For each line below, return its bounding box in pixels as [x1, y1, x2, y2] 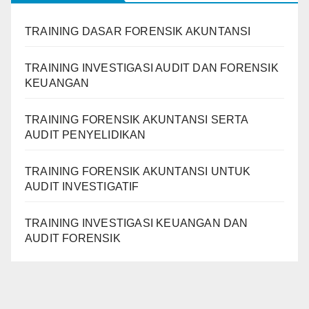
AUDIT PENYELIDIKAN [25, 128, 146, 141]
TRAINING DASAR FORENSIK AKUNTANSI [25, 25, 251, 37]
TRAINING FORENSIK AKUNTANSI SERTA [25, 113, 248, 126]
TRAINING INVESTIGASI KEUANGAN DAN [25, 217, 248, 229]
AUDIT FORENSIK [25, 232, 121, 244]
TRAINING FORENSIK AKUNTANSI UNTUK [25, 165, 251, 177]
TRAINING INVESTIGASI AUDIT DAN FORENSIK [25, 61, 279, 74]
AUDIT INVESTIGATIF [25, 180, 139, 192]
